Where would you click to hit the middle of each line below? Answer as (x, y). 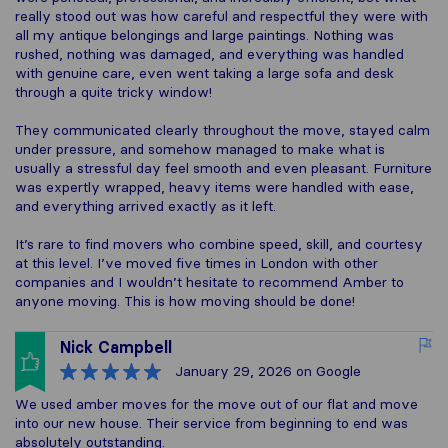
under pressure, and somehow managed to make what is (200, 149)
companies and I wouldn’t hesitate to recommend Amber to (209, 282)
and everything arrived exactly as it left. (145, 206)
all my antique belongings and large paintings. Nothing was (204, 35)
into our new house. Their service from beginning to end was (211, 423)
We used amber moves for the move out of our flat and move (216, 404)
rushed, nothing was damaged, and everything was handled (209, 54)
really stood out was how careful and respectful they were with (221, 16)
